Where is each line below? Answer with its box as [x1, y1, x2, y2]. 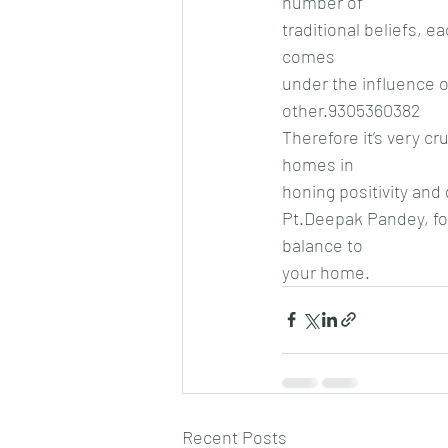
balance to [282, 233, 363, 256]
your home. [282, 260, 370, 283]
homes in [282, 152, 354, 175]
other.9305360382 [282, 98, 420, 121]
